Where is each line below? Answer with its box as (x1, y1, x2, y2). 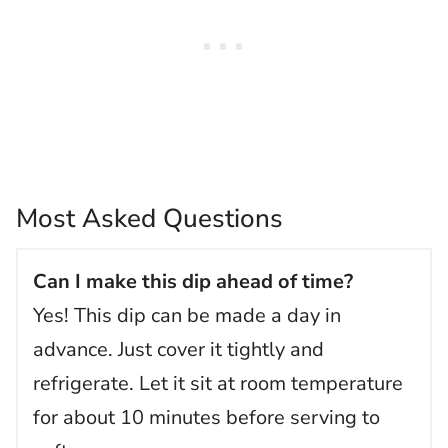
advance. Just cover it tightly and (33, 336, 324, 364)
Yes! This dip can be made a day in (33, 302, 341, 330)
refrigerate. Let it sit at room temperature (33, 370, 403, 398)
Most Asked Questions (16, 201, 283, 237)
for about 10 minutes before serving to (33, 404, 380, 432)
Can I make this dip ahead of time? (33, 268, 353, 296)
